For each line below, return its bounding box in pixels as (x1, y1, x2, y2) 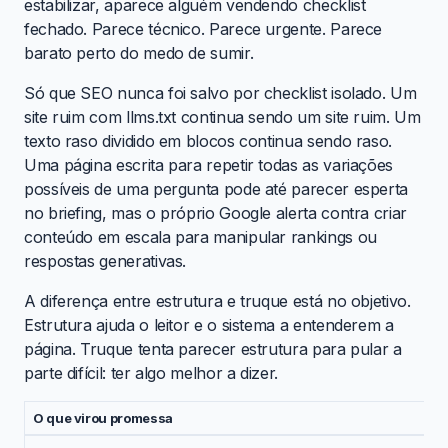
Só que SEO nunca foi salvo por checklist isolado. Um (24, 82, 417, 103)
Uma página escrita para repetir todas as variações (24, 154, 394, 175)
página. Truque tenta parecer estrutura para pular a (24, 338, 402, 359)
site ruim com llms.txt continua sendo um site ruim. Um (24, 106, 421, 127)
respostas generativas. (24, 250, 187, 271)
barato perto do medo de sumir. (24, 42, 254, 63)
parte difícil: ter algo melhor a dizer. (24, 362, 278, 383)
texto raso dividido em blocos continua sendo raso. (24, 130, 393, 151)
